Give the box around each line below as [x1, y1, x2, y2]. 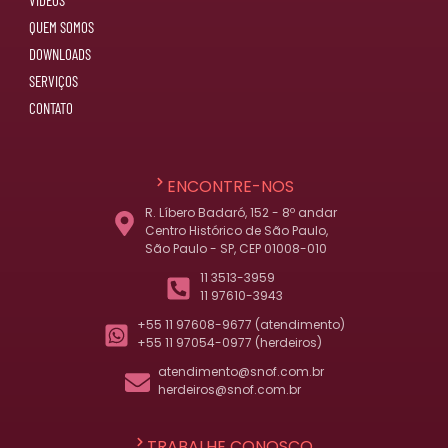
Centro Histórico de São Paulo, [145, 221, 329, 239]
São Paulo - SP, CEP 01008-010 [145, 239, 328, 257]
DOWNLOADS [29, 44, 91, 63]
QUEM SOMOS [29, 17, 94, 36]
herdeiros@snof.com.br [158, 380, 302, 398]
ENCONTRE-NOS [166, 174, 294, 198]
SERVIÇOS [29, 71, 78, 90]
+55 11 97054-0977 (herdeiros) [137, 333, 323, 351]
